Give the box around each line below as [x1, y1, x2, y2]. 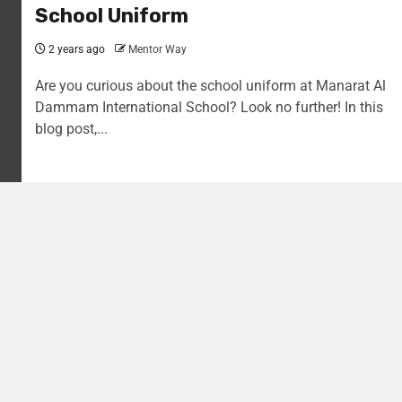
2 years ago [46, 42, 105, 56]
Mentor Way [128, 42, 187, 56]
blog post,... [35, 119, 108, 137]
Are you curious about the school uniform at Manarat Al [35, 76, 386, 94]
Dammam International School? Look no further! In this [35, 98, 383, 116]
